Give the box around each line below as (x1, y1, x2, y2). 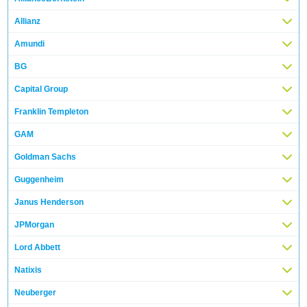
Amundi (14, 38, 45, 49)
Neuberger (14, 287, 57, 297)
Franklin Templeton (14, 106, 89, 116)
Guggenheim (14, 174, 64, 184)
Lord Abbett (14, 242, 61, 252)
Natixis (14, 265, 42, 275)
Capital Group (14, 84, 69, 94)
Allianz (14, 16, 41, 26)
